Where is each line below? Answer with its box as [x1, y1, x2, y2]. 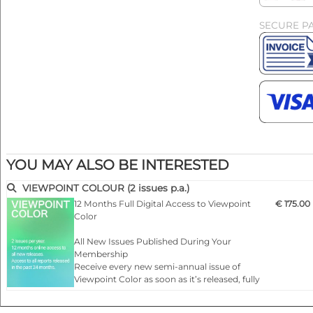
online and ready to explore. [74, 286, 190, 297]
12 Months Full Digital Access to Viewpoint [74, 198, 251, 209]
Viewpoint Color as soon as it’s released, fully [74, 273, 260, 284]
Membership [74, 248, 128, 259]
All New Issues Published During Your [74, 235, 231, 247]
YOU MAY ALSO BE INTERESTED [6, 156, 229, 173]
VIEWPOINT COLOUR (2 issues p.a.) [22, 182, 189, 194]
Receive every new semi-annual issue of [74, 261, 240, 272]
